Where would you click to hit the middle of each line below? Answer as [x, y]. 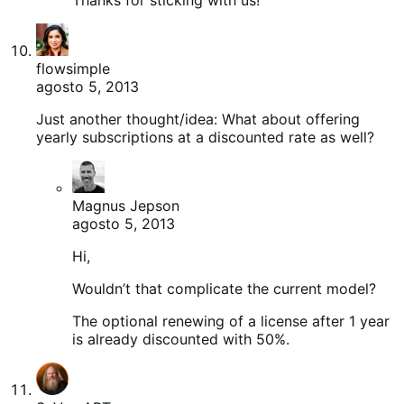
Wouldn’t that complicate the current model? [224, 288]
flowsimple [73, 68]
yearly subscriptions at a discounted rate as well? [205, 137]
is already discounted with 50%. [181, 339]
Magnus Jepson [126, 205]
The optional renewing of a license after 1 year [231, 321]
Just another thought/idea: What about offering [198, 119]
